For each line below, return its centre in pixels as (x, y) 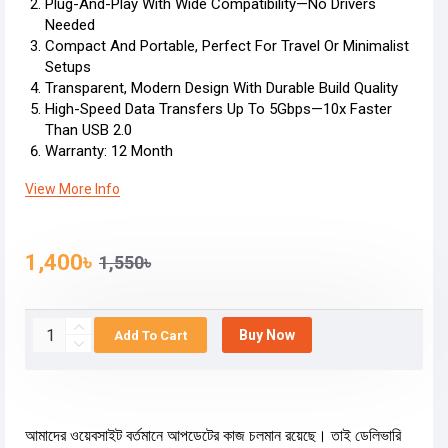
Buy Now (267, 335)
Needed (70, 25)
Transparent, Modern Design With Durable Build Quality (221, 88)
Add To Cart (150, 335)
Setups (68, 67)
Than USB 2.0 (88, 130)
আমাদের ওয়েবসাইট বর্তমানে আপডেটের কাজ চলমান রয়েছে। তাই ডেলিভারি (213, 435)
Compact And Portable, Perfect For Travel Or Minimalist (227, 46)
